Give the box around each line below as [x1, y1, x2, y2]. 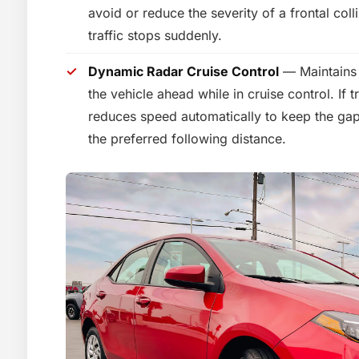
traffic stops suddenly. [88, 27, 222, 43]
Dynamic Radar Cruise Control [88, 63, 279, 79]
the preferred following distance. [88, 131, 286, 147]
